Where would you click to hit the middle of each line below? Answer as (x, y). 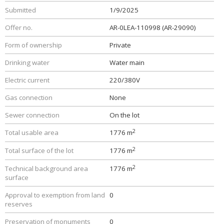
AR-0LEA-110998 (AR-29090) (153, 27)
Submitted (20, 10)
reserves (19, 204)
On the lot (124, 115)
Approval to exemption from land (55, 195)
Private (120, 45)
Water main (127, 62)
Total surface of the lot (39, 150)
